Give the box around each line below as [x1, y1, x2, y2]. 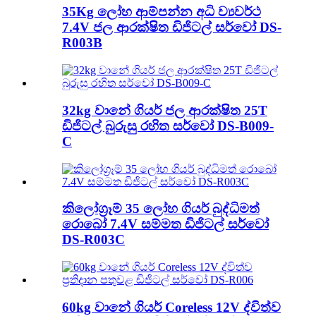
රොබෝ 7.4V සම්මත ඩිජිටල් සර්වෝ [62, 217, 269, 232]
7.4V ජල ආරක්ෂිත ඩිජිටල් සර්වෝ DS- [62, 20, 281, 35]
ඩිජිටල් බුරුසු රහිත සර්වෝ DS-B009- [62, 118, 274, 133]
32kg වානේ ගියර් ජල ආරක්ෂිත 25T [62, 102, 267, 118]
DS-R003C [62, 232, 125, 248]
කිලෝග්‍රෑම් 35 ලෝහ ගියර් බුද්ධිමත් [62, 201, 260, 217]
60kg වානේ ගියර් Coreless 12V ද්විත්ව [62, 299, 281, 315]
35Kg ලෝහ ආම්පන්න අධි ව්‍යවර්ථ [62, 4, 261, 20]
